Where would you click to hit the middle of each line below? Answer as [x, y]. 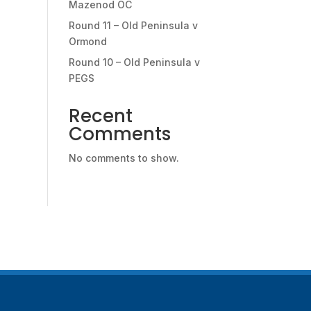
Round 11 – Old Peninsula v [133, 25]
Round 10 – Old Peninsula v [134, 62]
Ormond [87, 41]
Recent [100, 116]
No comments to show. [124, 158]
